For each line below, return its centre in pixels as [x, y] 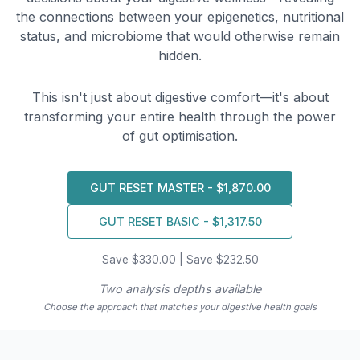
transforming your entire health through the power [180, 116]
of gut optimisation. [180, 135]
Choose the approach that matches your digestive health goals [180, 307]
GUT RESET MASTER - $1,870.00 [180, 187]
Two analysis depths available [180, 288]
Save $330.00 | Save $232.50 [180, 259]
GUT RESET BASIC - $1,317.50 [180, 221]
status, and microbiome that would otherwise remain [180, 36]
